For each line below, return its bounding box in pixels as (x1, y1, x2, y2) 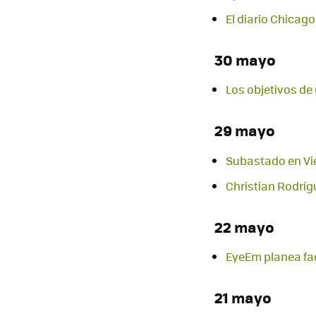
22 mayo (214, 215, 274, 238)
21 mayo (214, 286, 272, 308)
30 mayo (214, 49, 276, 71)
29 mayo (214, 119, 275, 142)
